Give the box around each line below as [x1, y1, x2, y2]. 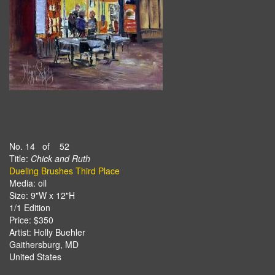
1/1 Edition [9, 201, 50, 214]
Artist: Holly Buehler [9, 226, 85, 238]
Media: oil [9, 177, 47, 189]
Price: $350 [9, 214, 53, 226]
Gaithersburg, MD [9, 238, 79, 250]
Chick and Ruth [31, 152, 90, 165]
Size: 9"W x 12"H [9, 189, 75, 201]
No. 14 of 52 [9, 140, 69, 152]
